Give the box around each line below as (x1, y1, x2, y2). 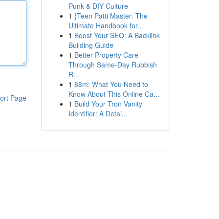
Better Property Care (74, 50, 138, 60)
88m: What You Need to (74, 79, 148, 89)
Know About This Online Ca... (68, 89, 159, 99)
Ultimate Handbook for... (68, 21, 143, 30)
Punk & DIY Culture (68, 1, 128, 11)
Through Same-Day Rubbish (68, 60, 157, 69)
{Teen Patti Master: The (74, 11, 148, 21)
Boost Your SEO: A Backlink (74, 30, 160, 40)
